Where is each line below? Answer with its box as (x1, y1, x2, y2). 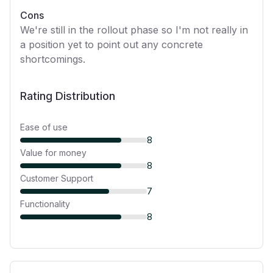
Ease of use (20, 122, 68, 132)
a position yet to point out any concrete (20, 38, 203, 51)
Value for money (20, 147, 87, 158)
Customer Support (20, 173, 93, 183)
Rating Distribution (20, 90, 115, 102)
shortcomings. (20, 53, 85, 65)
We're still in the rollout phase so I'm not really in (20, 24, 248, 36)
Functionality (20, 199, 70, 209)
